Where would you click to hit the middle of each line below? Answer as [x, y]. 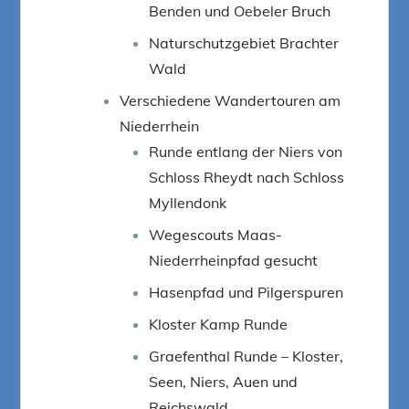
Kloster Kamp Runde [219, 324]
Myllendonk [188, 202]
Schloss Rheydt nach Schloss [247, 177]
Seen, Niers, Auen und [224, 381]
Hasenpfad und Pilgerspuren [246, 292]
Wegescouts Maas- [216, 234]
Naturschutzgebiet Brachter [244, 42]
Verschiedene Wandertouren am [231, 100]
